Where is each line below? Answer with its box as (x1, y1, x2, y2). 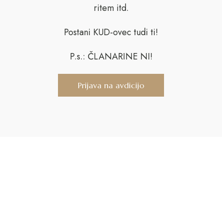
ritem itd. (93, 1, 129, 14)
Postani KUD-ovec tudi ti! (64, 26, 158, 39)
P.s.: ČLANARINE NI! (69, 50, 153, 63)
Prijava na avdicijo (78, 80, 144, 90)
